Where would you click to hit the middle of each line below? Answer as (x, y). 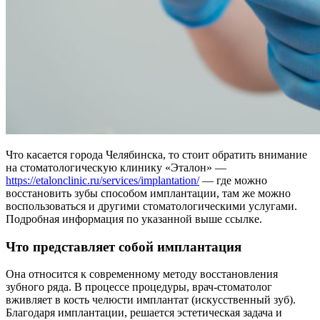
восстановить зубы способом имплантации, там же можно (148, 193)
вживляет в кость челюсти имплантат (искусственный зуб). (151, 300)
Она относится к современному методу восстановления (142, 274)
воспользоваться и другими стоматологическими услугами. (151, 206)
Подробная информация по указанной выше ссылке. (134, 219)
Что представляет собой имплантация (124, 246)
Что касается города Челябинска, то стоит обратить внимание (156, 154)
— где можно (233, 180)
